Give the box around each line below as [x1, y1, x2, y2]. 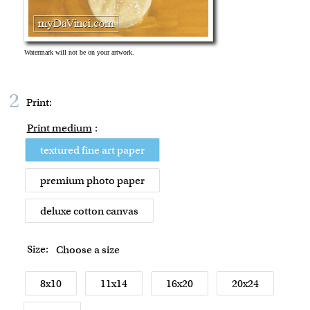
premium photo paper [39, 174, 145, 188]
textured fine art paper [39, 143, 145, 158]
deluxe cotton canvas [39, 204, 138, 219]
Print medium [26, 121, 92, 136]
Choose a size [55, 243, 120, 257]
